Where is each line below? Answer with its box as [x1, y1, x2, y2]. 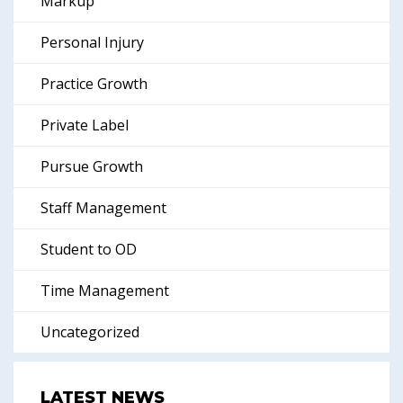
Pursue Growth [40, 157, 143, 176]
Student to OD [40, 239, 137, 259]
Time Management [40, 281, 169, 300]
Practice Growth [40, 74, 148, 94]
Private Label [40, 115, 129, 135]
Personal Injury [40, 32, 144, 52]
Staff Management [40, 198, 166, 218]
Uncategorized [40, 322, 139, 342]
